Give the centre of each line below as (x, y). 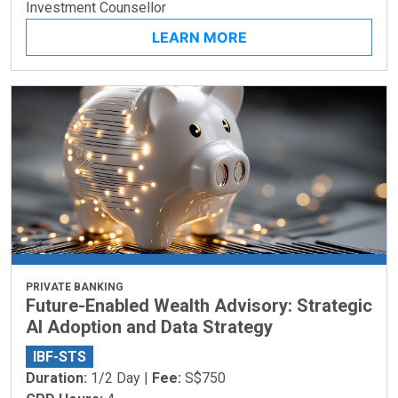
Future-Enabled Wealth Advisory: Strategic (199, 305)
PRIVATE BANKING (75, 287)
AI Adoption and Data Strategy (149, 326)
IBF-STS (60, 356)
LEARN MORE (199, 37)
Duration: (58, 378)
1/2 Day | (121, 378)
